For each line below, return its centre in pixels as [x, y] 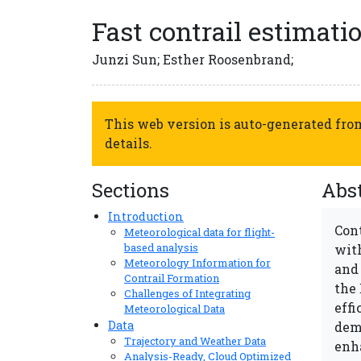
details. [129, 143]
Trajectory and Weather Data [195, 341]
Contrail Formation [172, 278]
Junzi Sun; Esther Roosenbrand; [193, 59]
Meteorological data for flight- [199, 232]
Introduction [146, 216]
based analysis [161, 247]
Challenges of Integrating [187, 293]
